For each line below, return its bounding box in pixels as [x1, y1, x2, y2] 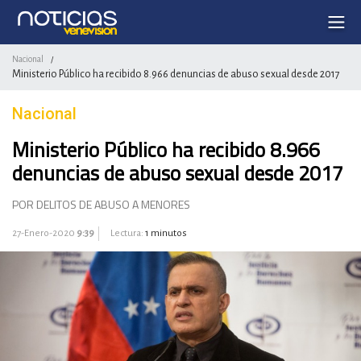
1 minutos [145, 228, 187, 239]
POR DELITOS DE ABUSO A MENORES [12, 196, 190, 213]
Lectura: [109, 228, 145, 239]
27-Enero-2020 [12, 228, 77, 239]
